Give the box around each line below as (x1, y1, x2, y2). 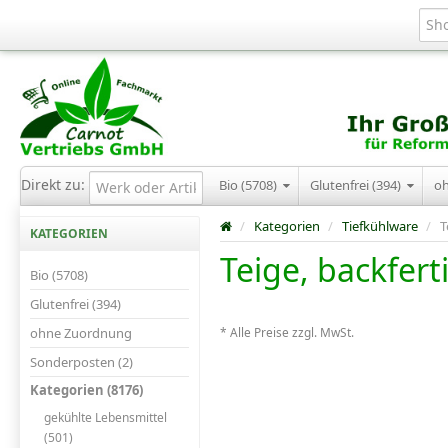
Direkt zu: (21, 175, 89, 195)
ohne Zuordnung (30, 323, 132, 342)
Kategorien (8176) (30, 381, 143, 400)
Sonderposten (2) (30, 352, 133, 371)
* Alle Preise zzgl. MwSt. (220, 324, 354, 341)
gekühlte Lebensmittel (44, 408, 168, 426)
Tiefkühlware (342, 217, 418, 236)
